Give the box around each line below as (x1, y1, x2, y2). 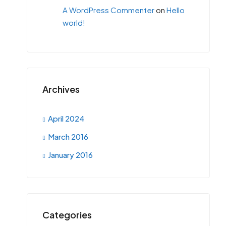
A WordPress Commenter (63, 5, 154, 15)
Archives (42, 83, 80, 95)
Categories (42, 209, 92, 220)
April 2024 (48, 114, 84, 123)
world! (63, 18, 85, 27)
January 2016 (48, 150, 93, 159)
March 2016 (48, 132, 88, 141)
